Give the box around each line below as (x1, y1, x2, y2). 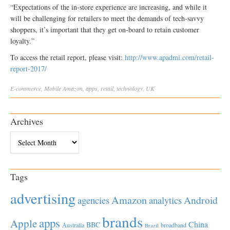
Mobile (44, 84, 61, 92)
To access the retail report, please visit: (10, 52, 125, 62)
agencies (78, 193, 109, 206)
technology (117, 84, 143, 92)
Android (184, 193, 218, 207)
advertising (10, 188, 75, 208)
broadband (161, 220, 186, 229)
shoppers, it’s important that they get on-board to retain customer (10, 24, 199, 34)
